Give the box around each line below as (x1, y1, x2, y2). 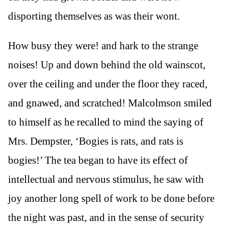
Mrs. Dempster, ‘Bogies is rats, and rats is (8, 135, 183, 147)
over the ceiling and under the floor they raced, (8, 77, 207, 90)
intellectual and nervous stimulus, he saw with (8, 173, 204, 185)
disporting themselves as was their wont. (8, 10, 180, 22)
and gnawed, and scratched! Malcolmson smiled (8, 96, 212, 109)
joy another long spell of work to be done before (8, 192, 214, 204)
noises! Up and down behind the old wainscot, (8, 58, 205, 71)
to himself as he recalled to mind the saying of (8, 116, 203, 128)
